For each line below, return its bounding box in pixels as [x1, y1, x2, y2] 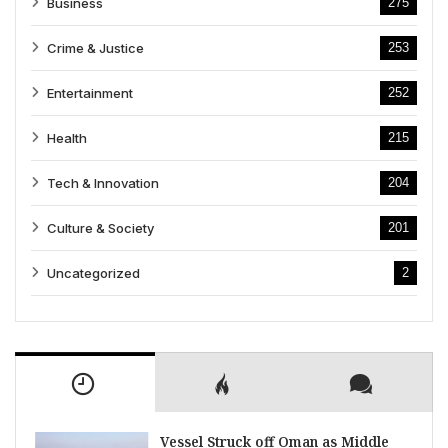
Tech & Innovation [47, 174, 159, 191]
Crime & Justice [47, 39, 144, 56]
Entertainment [47, 84, 133, 101]
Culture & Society [47, 219, 154, 236]
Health [47, 129, 87, 146]
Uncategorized [47, 264, 140, 281]
